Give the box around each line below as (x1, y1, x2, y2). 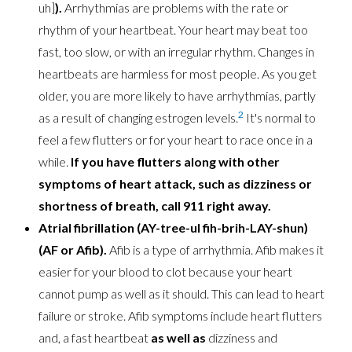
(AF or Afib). (38, 242, 110, 258)
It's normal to (244, 110, 317, 126)
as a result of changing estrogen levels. (38, 110, 239, 126)
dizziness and (206, 330, 278, 346)
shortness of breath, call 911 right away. (38, 198, 272, 214)
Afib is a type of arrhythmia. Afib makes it (109, 242, 324, 258)
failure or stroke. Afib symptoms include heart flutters (38, 308, 323, 324)
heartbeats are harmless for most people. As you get (38, 66, 317, 82)
